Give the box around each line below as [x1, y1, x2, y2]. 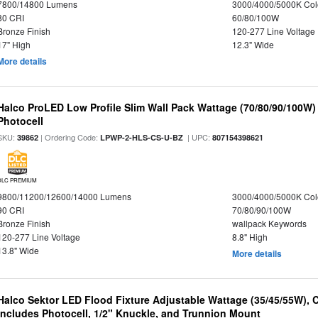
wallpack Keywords [231, 217, 307, 229]
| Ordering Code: [38, 131, 101, 143]
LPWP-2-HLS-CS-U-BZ [100, 132, 184, 143]
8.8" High [231, 231, 268, 243]
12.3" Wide [231, 38, 274, 50]
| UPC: [183, 131, 213, 143]
